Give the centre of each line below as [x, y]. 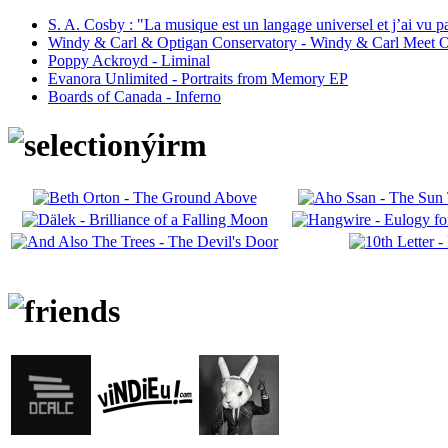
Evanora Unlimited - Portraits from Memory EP [198, 78]
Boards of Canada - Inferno [134, 96]
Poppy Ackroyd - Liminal [129, 60]
